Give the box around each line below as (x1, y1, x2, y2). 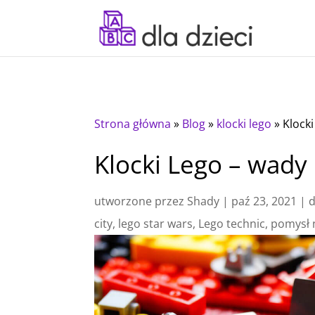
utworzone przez (94, 193, 188, 209)
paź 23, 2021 (231, 193, 297, 209)
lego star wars (118, 215, 193, 231)
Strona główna (94, 115, 172, 131)
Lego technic (198, 215, 266, 231)
